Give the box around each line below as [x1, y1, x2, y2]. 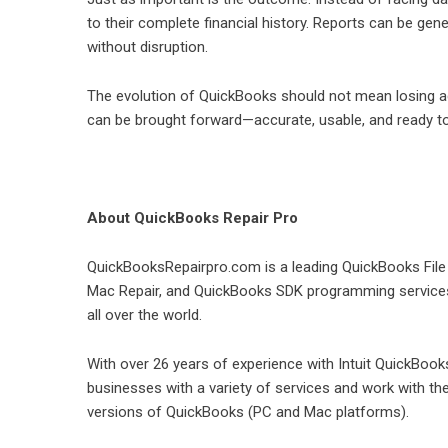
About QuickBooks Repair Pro [87, 209, 298, 227]
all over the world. [87, 306, 202, 324]
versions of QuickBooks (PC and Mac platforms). [87, 403, 409, 421]
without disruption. [87, 38, 208, 56]
